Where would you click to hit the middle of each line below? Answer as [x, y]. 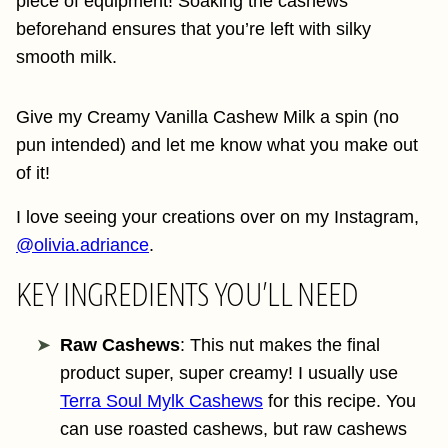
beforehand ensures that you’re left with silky [193, 29]
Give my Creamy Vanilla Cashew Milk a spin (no [207, 117]
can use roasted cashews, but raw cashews [233, 429]
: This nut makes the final [280, 345]
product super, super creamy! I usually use [229, 373]
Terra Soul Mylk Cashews [161, 401]
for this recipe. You [339, 401]
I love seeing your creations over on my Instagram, [217, 217]
